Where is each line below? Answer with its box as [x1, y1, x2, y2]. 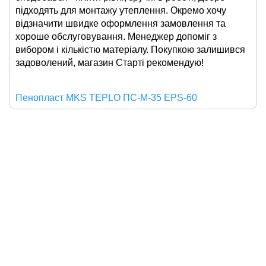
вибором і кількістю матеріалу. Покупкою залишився [15, 44, 245, 55]
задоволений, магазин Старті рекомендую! [15, 57, 204, 68]
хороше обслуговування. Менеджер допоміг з [15, 31, 217, 42]
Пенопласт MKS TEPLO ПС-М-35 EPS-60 [15, 92, 197, 103]
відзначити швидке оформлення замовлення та [15, 18, 226, 28]
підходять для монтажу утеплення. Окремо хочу [15, 5, 226, 15]
